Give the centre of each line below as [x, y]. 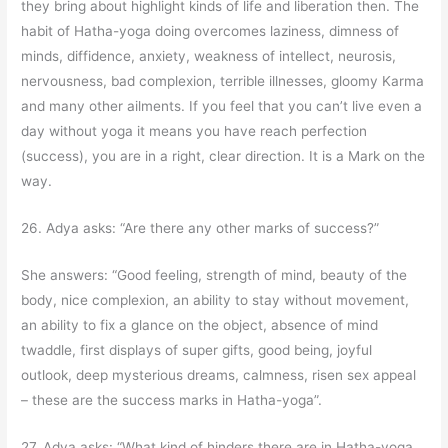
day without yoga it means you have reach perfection [194, 131]
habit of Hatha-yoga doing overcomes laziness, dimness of [210, 31]
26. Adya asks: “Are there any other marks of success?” [200, 227]
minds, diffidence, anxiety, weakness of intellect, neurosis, [209, 56]
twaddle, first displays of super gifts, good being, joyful [197, 349]
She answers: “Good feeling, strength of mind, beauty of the [214, 274]
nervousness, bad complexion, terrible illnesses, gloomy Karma [223, 81]
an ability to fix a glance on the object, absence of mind [200, 324]
